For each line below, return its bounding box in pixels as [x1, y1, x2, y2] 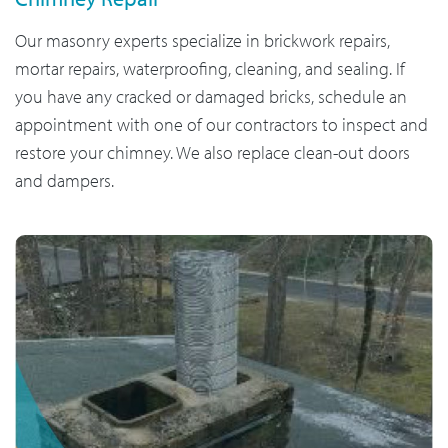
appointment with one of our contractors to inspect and [15, 113, 428, 137]
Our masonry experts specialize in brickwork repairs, [15, 29, 390, 53]
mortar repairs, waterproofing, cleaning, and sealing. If [15, 57, 405, 81]
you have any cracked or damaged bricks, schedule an [15, 85, 407, 109]
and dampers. [15, 169, 114, 193]
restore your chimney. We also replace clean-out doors [15, 141, 410, 165]
